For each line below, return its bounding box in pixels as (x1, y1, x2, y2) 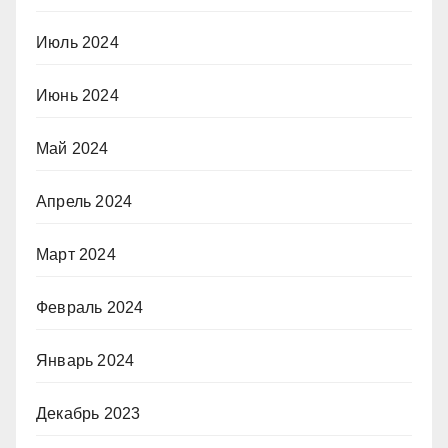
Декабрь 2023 (36, 404, 141, 422)
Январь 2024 (36, 351, 135, 369)
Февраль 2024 (36, 298, 144, 316)
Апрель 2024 (36, 192, 133, 210)
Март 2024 (36, 245, 116, 263)
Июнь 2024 (36, 86, 119, 104)
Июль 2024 (36, 33, 119, 51)
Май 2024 (36, 139, 109, 157)
